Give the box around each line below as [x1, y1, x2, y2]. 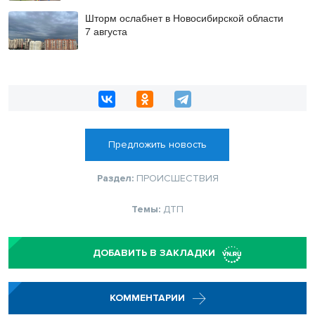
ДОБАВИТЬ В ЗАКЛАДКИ [93, 247, 215, 259]
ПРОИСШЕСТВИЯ [136, 172, 219, 185]
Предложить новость [108, 139, 207, 151]
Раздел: [96, 172, 136, 185]
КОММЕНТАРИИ [109, 292, 188, 304]
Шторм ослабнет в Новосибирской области [84, 11, 283, 25]
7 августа [84, 24, 127, 39]
